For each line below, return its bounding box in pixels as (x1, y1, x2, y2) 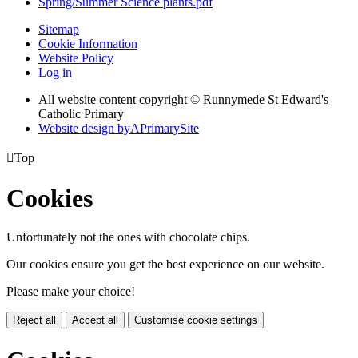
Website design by (38, 121, 130, 136)
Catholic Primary (38, 107, 124, 121)
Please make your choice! (6, 284, 135, 299)
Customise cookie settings (134, 314, 257, 327)
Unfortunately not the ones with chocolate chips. (6, 230, 250, 245)
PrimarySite (140, 121, 199, 136)
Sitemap (38, 22, 79, 37)
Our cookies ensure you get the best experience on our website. (6, 257, 324, 272)
